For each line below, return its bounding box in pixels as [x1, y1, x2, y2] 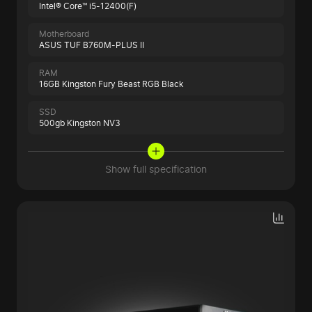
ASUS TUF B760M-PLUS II [39, 40, 144, 51]
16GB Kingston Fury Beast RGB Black [39, 79, 184, 90]
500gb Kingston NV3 [39, 118, 120, 129]
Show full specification [105, 163, 207, 175]
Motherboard [39, 29, 89, 40]
